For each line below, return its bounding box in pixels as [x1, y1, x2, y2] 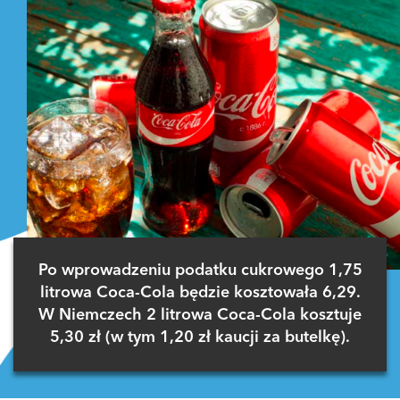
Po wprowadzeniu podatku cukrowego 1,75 [37, 262, 362, 279]
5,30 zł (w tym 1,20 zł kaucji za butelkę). [50, 329, 350, 346]
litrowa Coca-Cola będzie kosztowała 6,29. [39, 284, 361, 301]
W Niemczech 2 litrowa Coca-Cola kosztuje [38, 306, 362, 323]
